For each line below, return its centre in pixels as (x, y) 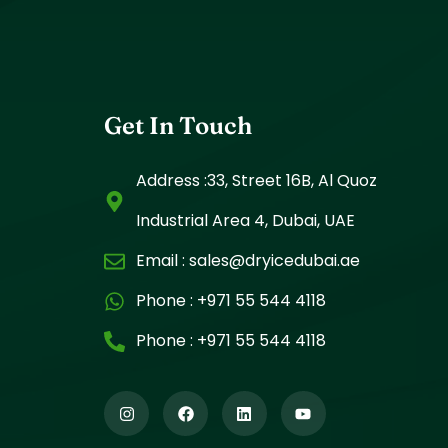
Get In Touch (178, 126)
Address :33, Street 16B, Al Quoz (256, 181)
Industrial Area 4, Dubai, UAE (245, 221)
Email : (160, 261)
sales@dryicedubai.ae (272, 261)
